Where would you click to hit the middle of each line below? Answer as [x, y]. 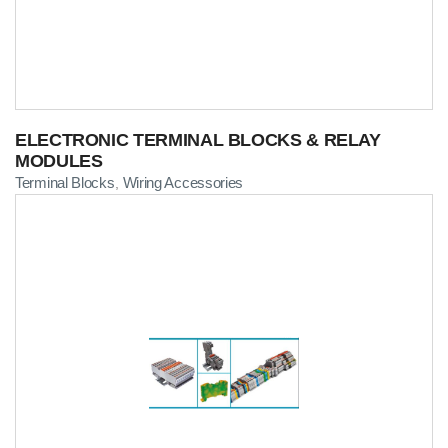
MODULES [59, 160]
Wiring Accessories [183, 182]
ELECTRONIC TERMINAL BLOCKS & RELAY [198, 139]
